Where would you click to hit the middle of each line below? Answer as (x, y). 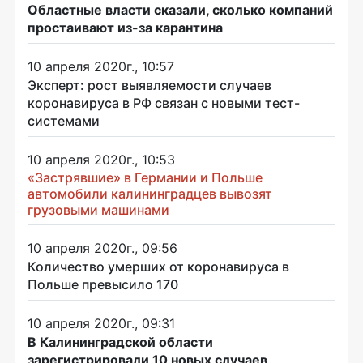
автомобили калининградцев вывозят (150, 193)
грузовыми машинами (98, 209)
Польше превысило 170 (103, 284)
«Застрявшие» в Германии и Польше (145, 177)
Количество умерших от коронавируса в (158, 266)
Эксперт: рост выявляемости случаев (149, 85)
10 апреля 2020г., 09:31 (101, 323)
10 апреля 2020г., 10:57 (101, 66)
